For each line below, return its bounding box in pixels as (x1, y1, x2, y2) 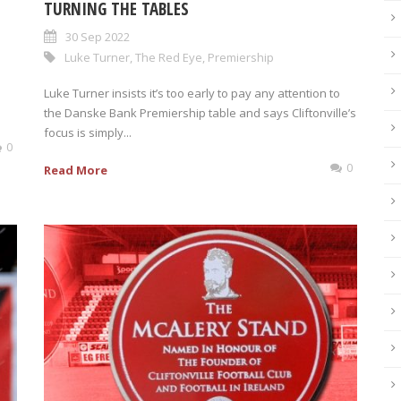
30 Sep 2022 (65, 28, 130, 45)
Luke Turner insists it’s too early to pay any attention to (44, 84, 340, 101)
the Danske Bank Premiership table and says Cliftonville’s (44, 104, 356, 121)
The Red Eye (135, 48, 202, 65)
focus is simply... (44, 124, 132, 141)
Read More (44, 161, 107, 178)
